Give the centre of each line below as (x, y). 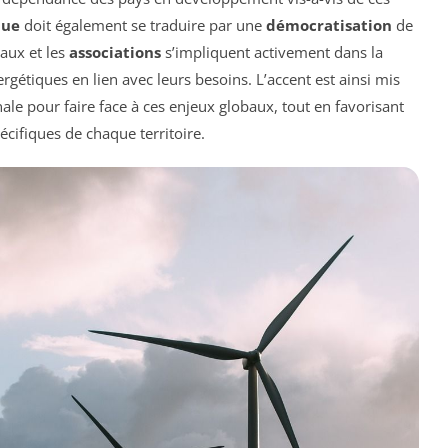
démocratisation (329, 25)
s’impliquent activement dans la (272, 52)
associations (115, 52)
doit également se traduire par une (143, 25)
